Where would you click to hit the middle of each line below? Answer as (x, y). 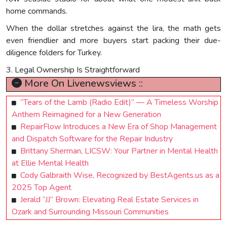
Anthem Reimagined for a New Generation (86, 114)
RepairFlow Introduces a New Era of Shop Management (119, 126)
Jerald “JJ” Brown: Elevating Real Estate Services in (109, 199)
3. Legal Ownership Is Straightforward (73, 70)
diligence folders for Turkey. (54, 52)
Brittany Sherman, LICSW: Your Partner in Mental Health (119, 151)
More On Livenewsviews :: (82, 83)
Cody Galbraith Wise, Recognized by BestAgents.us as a (120, 175)
